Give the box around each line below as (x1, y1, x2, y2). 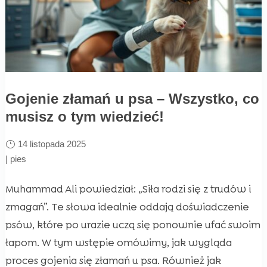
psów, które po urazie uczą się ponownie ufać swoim (5, 218, 260, 232)
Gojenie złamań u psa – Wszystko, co (5, 91, 259, 107)
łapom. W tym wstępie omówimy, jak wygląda (5, 236, 232, 250)
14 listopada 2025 (17, 139, 86, 150)
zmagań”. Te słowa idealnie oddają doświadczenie (5, 200, 249, 214)
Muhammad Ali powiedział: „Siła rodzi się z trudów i (5, 182, 251, 196)
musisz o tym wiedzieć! (5, 108, 164, 125)
